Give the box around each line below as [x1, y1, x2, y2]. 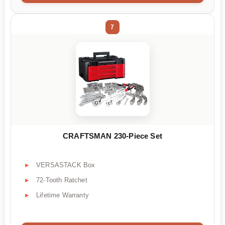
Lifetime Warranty [36, 191, 89, 199]
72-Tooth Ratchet [36, 176, 87, 184]
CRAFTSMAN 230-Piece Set [63, 132, 162, 141]
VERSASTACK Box [36, 161, 95, 169]
